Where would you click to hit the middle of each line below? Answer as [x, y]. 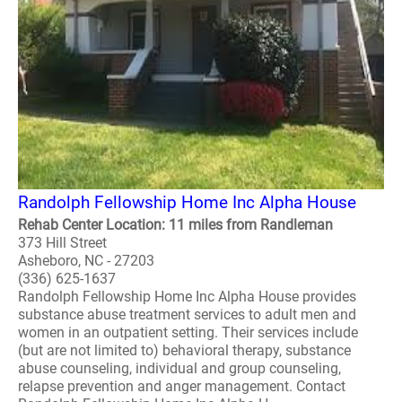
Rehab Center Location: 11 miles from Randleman [175, 225]
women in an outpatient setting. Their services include [188, 332]
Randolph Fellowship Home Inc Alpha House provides [187, 297]
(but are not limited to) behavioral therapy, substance [184, 350]
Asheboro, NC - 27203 [86, 261]
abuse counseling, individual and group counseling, [179, 368]
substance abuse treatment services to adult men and [187, 315]
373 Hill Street [62, 243]
